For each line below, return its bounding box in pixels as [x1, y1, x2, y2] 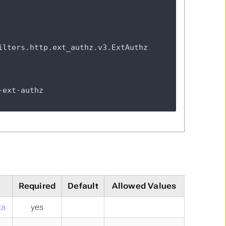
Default [68, 181, 98, 191]
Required [18, 181, 56, 191]
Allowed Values [112, 181, 177, 191]
